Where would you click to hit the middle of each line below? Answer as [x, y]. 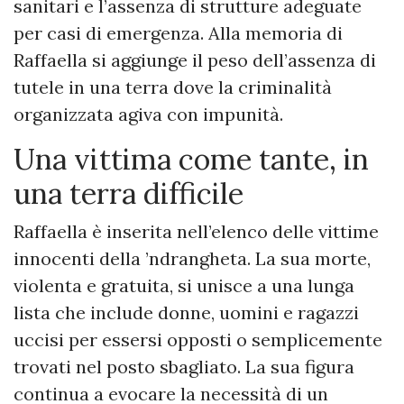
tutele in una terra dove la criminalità [173, 87]
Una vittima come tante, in [191, 160]
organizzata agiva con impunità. [148, 115]
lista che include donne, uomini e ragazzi [186, 313]
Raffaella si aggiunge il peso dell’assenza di [195, 60]
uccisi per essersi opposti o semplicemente [198, 340]
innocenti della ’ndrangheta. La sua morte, [192, 259]
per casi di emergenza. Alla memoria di [178, 33]
